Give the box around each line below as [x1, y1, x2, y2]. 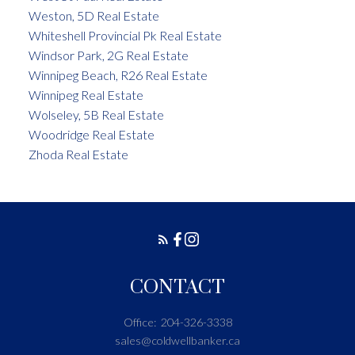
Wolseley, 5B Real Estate [28, 107, 164, 123]
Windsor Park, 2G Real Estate [28, 48, 189, 63]
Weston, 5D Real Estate [28, 8, 159, 24]
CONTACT [130, 275, 225, 300]
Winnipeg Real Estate [28, 87, 143, 103]
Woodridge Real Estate [28, 127, 155, 143]
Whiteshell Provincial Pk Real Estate [28, 28, 222, 44]
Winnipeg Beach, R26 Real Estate [28, 67, 208, 83]
